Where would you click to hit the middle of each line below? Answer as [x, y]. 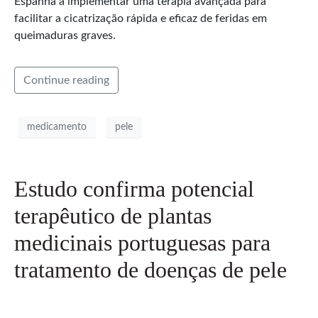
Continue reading [66, 80]
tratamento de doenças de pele [150, 270]
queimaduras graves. [65, 35]
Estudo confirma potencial [134, 189]
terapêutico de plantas [113, 216]
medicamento [57, 127]
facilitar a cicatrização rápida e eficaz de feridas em [141, 18]
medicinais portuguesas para [142, 243]
